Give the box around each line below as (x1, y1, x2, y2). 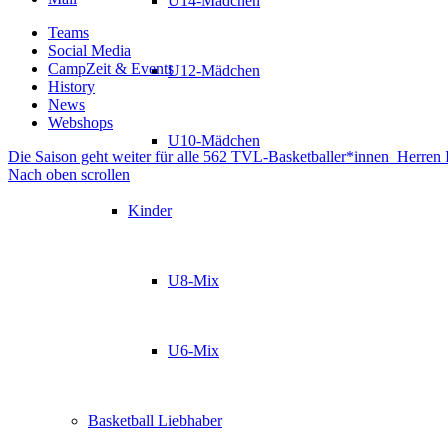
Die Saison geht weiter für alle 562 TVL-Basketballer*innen (8, 147, 389, 165)
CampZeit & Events (48, 59, 174, 77)
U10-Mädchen (168, 132, 260, 149)
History (48, 77, 95, 95)
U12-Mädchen (168, 62, 260, 79)
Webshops (48, 113, 113, 131)
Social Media (48, 41, 131, 59)
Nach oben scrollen (8, 165, 130, 183)
